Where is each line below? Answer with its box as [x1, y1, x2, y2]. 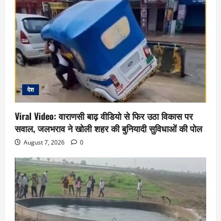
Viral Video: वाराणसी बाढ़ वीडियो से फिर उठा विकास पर [15, 109, 193, 122]
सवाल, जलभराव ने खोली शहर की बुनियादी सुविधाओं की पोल [15, 121, 202, 135]
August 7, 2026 [22, 138, 66, 147]
